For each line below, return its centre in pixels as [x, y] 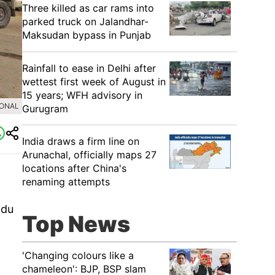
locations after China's [74, 168]
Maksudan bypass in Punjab [87, 35]
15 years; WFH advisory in [82, 95]
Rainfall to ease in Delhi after [89, 68]
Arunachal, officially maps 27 [89, 155]
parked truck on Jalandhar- [85, 21]
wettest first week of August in [94, 82]
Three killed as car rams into [88, 8]
